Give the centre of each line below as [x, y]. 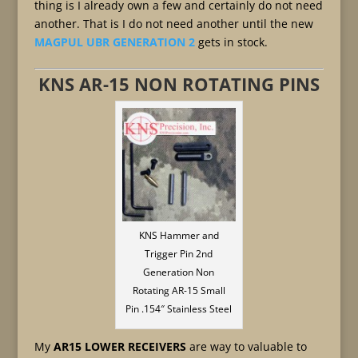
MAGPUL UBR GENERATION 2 [114, 42]
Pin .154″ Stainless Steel [179, 309]
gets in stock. [231, 42]
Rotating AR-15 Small [179, 290]
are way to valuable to [246, 346]
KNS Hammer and [179, 235]
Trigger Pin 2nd [179, 254]
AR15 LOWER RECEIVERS [119, 346]
